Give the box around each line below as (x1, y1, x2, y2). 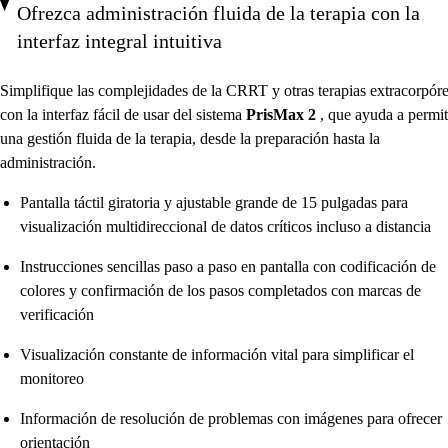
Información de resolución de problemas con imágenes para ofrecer (20, 410, 442, 427)
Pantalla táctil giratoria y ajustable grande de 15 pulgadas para (20, 194, 408, 211)
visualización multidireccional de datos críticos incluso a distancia (20, 218, 431, 235)
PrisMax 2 (246, 106, 320, 123)
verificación (20, 306, 94, 323)
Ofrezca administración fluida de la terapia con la (17, 2, 421, 24)
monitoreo (20, 370, 84, 387)
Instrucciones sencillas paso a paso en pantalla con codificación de (20, 258, 436, 275)
